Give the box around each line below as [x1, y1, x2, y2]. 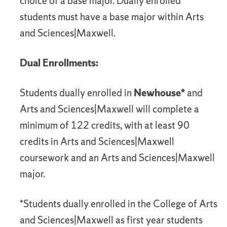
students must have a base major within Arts [20, 10, 204, 23]
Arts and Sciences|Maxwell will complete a [20, 102, 199, 116]
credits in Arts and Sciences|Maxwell [20, 135, 174, 148]
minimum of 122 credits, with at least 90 [20, 119, 190, 132]
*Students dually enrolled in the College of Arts [20, 197, 217, 210]
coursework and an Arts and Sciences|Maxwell [20, 151, 215, 164]
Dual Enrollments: [20, 56, 98, 69]
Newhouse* [134, 86, 185, 99]
